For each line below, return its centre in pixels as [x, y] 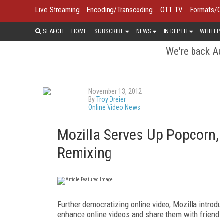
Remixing [85, 153]
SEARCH [53, 31]
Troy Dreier [111, 99]
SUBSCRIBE [109, 31]
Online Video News [114, 107]
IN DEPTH [176, 31]
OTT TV [171, 10]
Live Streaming [57, 10]
